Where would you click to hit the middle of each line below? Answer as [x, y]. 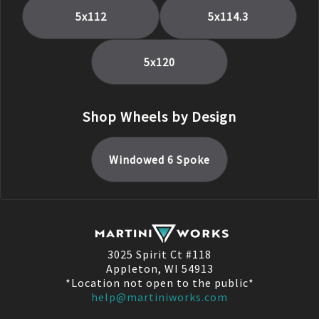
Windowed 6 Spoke [159, 159]
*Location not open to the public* [159, 283]
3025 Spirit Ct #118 [159, 255]
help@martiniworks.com [159, 297]
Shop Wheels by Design [159, 116]
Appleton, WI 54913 [159, 269]
